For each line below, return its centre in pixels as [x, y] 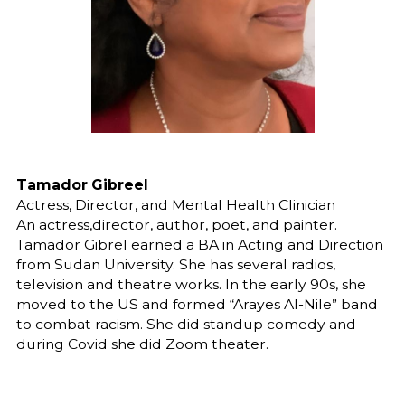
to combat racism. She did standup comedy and [186, 325]
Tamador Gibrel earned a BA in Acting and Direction [199, 245]
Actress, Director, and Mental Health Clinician [175, 205]
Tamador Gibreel [82, 185]
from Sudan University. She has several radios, [175, 265]
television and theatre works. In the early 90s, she [191, 285]
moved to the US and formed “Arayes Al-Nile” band [197, 305]
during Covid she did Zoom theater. [142, 344]
